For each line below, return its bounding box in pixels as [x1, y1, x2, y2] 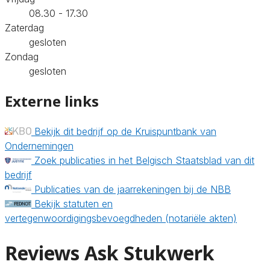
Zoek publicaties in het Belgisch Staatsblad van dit [34, 154, 254, 166]
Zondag [5, 50, 39, 63]
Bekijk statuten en [34, 197, 113, 210]
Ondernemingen [5, 139, 74, 152]
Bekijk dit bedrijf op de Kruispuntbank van [34, 125, 216, 137]
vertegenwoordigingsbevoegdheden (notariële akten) [5, 212, 237, 224]
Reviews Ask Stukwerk [5, 240, 215, 266]
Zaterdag [5, 21, 44, 34]
